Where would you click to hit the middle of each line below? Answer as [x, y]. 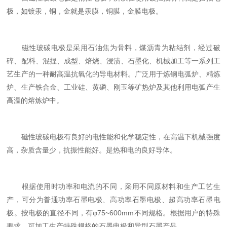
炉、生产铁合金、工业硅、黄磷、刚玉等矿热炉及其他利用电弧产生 [113, 87]
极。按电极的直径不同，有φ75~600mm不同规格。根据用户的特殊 [113, 213]
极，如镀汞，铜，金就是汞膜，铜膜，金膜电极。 [85, 11]
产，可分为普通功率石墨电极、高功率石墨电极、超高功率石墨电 [113, 200]
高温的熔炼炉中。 [35, 100]
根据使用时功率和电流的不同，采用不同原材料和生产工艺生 [113, 186]
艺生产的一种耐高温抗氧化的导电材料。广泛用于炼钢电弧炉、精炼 [113, 74]
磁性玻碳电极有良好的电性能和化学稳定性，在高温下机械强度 [113, 137]
